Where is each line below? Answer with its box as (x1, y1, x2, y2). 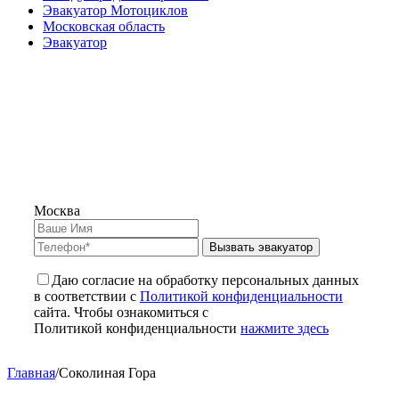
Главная (7, 365, 55, 380)
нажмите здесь (240, 321, 329, 336)
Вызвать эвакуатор (209, 240, 313, 254)
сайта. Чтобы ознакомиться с (34, 305, 208, 320)
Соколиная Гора (59, 365, 156, 380)
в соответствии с (34, 289, 140, 304)
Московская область (43, 19, 165, 34)
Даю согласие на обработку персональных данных (52, 273, 359, 288)
